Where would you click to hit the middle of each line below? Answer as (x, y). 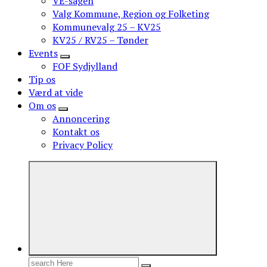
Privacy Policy (83, 145)
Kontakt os (76, 132)
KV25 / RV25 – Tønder (100, 40)
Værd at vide (56, 92)
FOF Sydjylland (85, 66)
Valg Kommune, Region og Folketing (131, 14)
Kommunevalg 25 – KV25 (107, 27)
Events (43, 53)
